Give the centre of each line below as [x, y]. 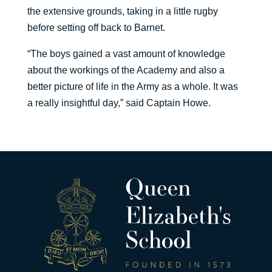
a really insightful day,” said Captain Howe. [119, 103]
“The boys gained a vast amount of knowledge [126, 54]
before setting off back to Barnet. [96, 28]
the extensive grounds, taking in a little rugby [122, 12]
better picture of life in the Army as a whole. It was [132, 87]
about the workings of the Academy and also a [126, 70]
